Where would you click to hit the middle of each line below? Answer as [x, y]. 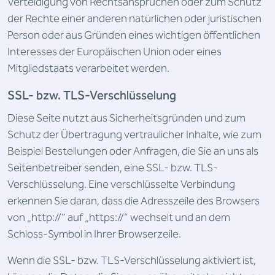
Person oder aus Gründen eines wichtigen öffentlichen [134, 35]
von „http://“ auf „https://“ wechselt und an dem [119, 218]
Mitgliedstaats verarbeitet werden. [88, 68]
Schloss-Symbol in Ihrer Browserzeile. [94, 234]
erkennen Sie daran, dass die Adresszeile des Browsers [134, 201]
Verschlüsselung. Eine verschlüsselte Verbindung [121, 184]
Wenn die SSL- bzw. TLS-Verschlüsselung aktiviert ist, [132, 261]
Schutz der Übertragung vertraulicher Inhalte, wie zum [134, 135]
